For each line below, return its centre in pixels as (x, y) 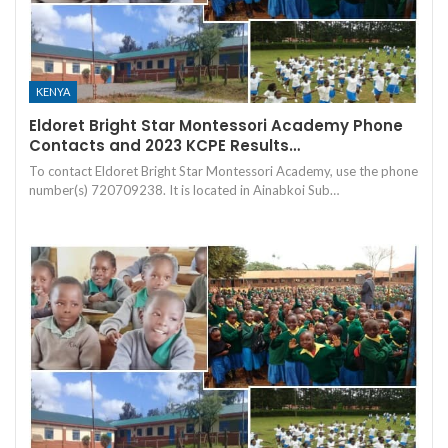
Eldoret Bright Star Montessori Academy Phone (216, 125)
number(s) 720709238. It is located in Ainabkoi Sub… (184, 189)
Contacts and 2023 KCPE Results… (164, 145)
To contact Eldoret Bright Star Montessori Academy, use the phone (223, 170)
